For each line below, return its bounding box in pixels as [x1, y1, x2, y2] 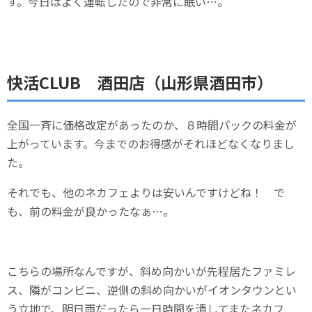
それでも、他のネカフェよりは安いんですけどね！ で [7, 184, 285, 201]
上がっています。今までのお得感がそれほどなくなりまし [7, 135, 295, 153]
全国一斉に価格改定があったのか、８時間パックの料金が [7, 116, 297, 134]
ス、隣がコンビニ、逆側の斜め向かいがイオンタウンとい [7, 281, 297, 299]
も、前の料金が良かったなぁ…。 [7, 203, 174, 220]
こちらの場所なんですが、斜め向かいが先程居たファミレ [7, 263, 296, 280]
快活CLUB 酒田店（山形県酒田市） [7, 70, 273, 95]
